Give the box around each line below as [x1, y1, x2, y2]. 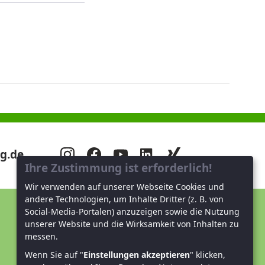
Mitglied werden [68, 238, 156, 254]
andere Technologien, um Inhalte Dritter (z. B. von [25, 193, 224, 205]
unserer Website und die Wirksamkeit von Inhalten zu [25, 218, 239, 230]
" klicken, [190, 249, 225, 261]
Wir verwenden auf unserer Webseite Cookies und [25, 181, 224, 193]
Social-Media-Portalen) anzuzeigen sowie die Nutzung [25, 206, 240, 218]
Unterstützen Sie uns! [60, 208, 177, 224]
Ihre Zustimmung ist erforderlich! [25, 160, 212, 176]
